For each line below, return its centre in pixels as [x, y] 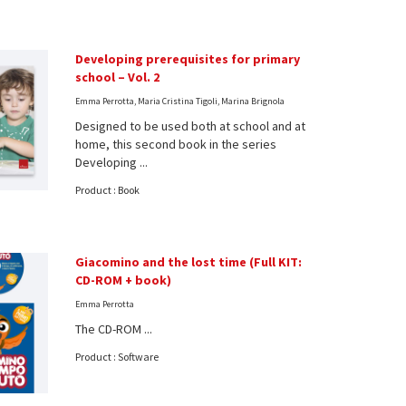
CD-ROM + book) [124, 280]
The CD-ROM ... [114, 329]
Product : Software [117, 356]
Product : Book [108, 189]
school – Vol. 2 [118, 77]
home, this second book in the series [176, 144]
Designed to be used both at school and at [191, 126]
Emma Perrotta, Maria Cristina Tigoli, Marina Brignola [180, 101]
